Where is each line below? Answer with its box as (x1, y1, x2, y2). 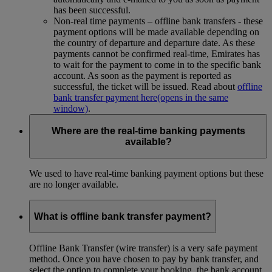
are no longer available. (29, 179, 118, 190)
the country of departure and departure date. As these (53, 37, 255, 48)
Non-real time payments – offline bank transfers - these (53, 15, 263, 26)
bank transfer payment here (53, 92, 157, 103)
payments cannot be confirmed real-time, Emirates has (53, 48, 260, 59)
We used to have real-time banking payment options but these (29, 168, 263, 179)
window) (53, 103, 88, 114)
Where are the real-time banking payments (51, 125, 245, 136)
